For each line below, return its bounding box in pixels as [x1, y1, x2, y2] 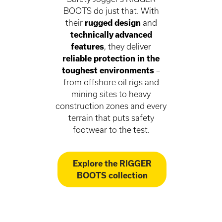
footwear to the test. [72, 124, 150, 134]
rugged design [84, 17, 141, 27]
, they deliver [104, 41, 151, 51]
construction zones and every [55, 101, 166, 111]
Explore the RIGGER [72, 158, 152, 168]
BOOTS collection [76, 170, 148, 180]
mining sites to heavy [71, 89, 151, 99]
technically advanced [70, 29, 152, 39]
